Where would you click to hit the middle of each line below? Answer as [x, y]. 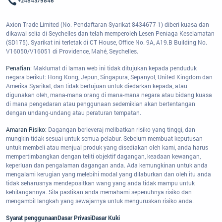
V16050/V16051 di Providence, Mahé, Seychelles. [72, 51]
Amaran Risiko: [27, 130]
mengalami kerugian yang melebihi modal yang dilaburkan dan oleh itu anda [109, 174]
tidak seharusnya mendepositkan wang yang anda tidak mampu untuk [100, 183]
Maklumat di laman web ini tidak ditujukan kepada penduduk [115, 68]
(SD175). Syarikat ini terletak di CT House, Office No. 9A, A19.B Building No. [107, 42]
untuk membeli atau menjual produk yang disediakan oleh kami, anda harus [107, 147]
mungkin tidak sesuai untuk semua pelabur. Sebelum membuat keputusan [104, 139]
